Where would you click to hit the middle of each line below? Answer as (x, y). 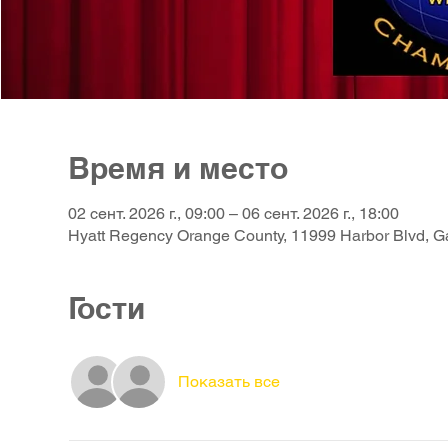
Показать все (229, 381)
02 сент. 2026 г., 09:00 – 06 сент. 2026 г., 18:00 (234, 213)
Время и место (178, 167)
